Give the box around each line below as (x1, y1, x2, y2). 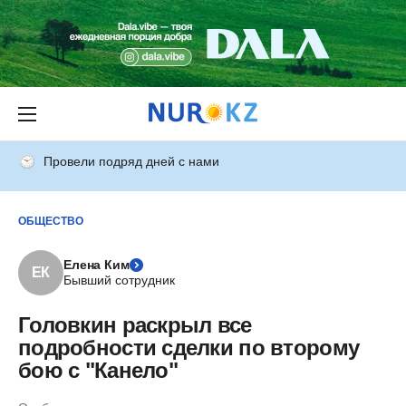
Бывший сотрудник (63, 273, 175, 287)
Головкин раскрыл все (18, 313, 252, 337)
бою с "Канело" (18, 358, 178, 382)
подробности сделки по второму (18, 335, 360, 360)
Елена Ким (63, 257, 130, 272)
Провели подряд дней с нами (43, 154, 219, 169)
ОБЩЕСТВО (18, 214, 83, 227)
